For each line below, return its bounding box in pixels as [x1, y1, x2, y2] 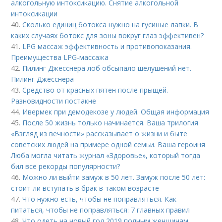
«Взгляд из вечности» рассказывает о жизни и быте [11, 129, 188, 138]
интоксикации [11, 9, 58, 18]
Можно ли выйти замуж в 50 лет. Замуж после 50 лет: [22, 172, 206, 182]
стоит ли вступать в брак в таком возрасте [11, 183, 160, 193]
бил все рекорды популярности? [11, 162, 120, 171]
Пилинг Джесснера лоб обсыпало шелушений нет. [22, 63, 192, 73]
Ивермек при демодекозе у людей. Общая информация [22, 107, 210, 116]
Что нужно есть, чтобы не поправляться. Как [22, 194, 177, 204]
